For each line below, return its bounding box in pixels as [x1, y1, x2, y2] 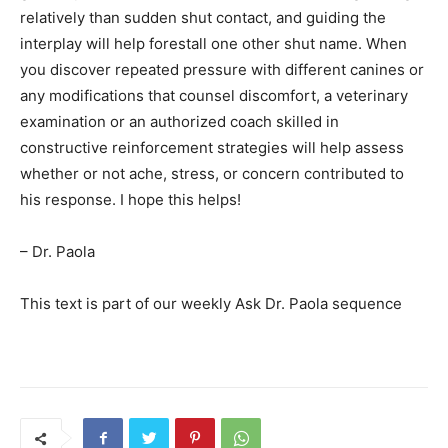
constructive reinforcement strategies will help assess [20, 138, 404, 158]
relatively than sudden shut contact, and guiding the [20, 8, 386, 28]
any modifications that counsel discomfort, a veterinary [20, 86, 408, 106]
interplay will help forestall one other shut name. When [20, 34, 407, 54]
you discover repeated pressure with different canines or [20, 60, 424, 80]
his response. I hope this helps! [20, 190, 241, 210]
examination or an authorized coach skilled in [20, 112, 339, 132]
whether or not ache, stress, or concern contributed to [20, 164, 404, 184]
